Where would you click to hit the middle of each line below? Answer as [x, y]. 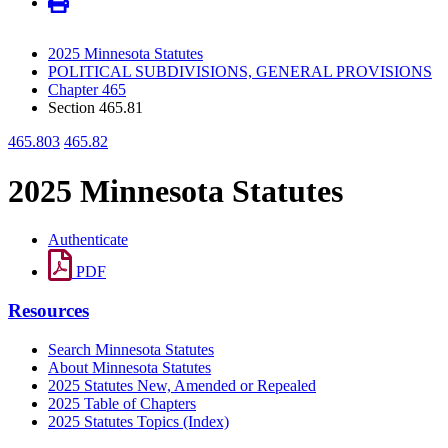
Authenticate [88, 240]
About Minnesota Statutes [129, 367]
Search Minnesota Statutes [131, 349]
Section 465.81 [95, 108]
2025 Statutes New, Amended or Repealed [182, 385]
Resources [48, 310]
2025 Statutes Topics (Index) [138, 421]
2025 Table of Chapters [122, 403]
